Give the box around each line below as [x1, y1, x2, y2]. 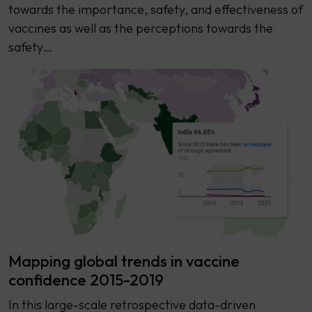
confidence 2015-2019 [8, 269, 164, 290]
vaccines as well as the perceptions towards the [8, 19, 273, 36]
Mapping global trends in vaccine [8, 250, 240, 271]
